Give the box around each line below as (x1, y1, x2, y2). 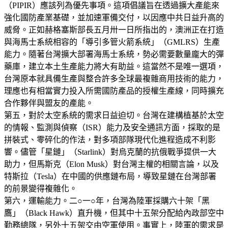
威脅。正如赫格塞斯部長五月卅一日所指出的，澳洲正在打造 (4, 25, 224, 34)
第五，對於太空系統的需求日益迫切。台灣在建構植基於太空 (4, 110, 224, 120)
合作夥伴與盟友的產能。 (4, 98, 94, 107)
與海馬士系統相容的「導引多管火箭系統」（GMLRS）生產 (4, 37, 220, 46)
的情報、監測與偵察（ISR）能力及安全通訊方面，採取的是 (4, 123, 220, 132)
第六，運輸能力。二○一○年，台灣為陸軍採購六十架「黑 (4, 196, 210, 205)
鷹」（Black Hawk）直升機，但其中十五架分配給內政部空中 (4, 208, 224, 217)
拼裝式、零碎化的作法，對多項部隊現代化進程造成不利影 (4, 135, 216, 144)
